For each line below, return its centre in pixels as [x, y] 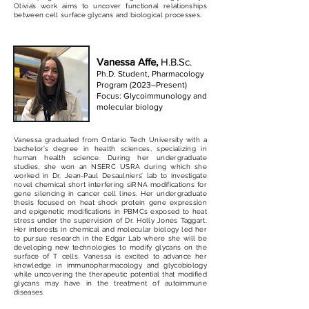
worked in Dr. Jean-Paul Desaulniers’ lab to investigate [110, 176]
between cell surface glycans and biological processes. [108, 15]
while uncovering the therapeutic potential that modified [110, 274]
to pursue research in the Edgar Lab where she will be [110, 238]
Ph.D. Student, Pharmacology [150, 74]
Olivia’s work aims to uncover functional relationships [110, 6]
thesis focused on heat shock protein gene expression [110, 202]
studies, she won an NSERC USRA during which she [110, 167]
